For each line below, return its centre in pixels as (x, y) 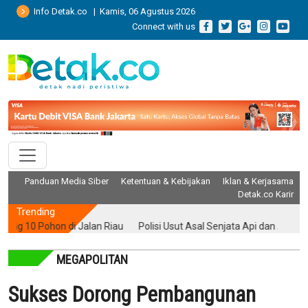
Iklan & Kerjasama (258, 181)
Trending (36, 212)
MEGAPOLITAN (92, 260)
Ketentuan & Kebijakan (166, 181)
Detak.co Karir (266, 195)
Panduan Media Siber (67, 181)
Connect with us (165, 26)
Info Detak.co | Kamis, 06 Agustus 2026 (112, 11)
